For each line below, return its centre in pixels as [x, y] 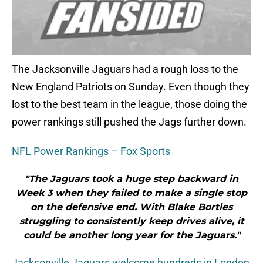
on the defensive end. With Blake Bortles [131, 207]
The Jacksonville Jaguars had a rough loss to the [125, 69]
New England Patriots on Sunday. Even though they [131, 87]
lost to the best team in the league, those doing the [129, 104]
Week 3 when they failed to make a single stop [131, 193]
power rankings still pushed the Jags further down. [129, 122]
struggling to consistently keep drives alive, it [131, 221]
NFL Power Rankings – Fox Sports [91, 151]
